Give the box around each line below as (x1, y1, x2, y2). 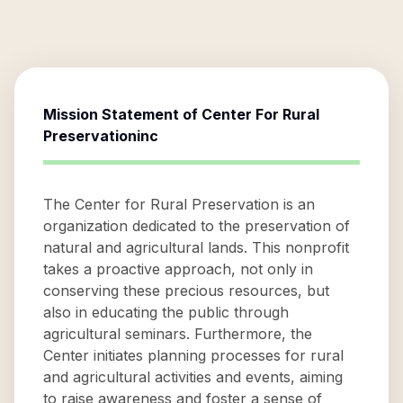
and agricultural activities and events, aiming (43, 368, 343, 386)
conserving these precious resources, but (43, 282, 329, 300)
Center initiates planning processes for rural (43, 346, 344, 364)
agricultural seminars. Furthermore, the (43, 325, 312, 343)
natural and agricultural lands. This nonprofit (43, 238, 349, 256)
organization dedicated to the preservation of (43, 217, 350, 235)
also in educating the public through (43, 303, 289, 321)
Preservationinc (43, 127, 158, 145)
